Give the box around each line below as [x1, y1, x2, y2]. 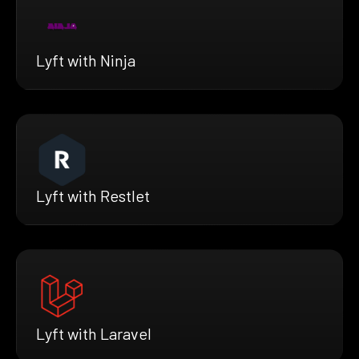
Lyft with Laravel [36, 324, 151, 344]
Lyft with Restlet [36, 186, 150, 206]
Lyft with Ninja [36, 50, 135, 71]
